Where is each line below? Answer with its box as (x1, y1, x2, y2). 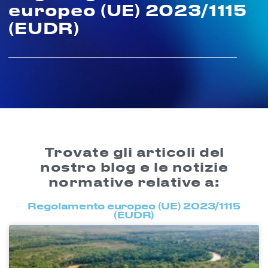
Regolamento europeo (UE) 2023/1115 (28, 200, 240, 212)
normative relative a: (48, 174, 220, 190)
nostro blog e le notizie (40, 159, 228, 175)
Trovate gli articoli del (44, 144, 224, 160)
